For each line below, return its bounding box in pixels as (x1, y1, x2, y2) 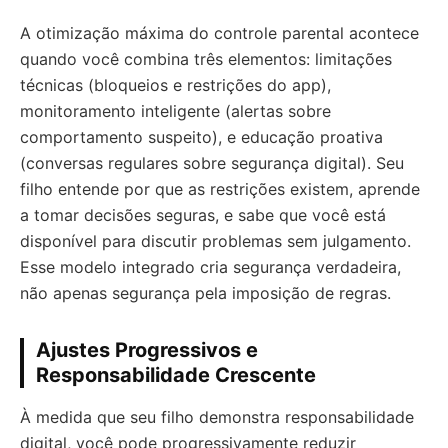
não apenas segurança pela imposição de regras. (20, 282, 391, 303)
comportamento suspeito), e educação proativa (20, 126, 383, 147)
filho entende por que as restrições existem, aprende (20, 178, 420, 199)
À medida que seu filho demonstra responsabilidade (20, 406, 414, 427)
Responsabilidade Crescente (36, 362, 316, 387)
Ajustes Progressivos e (36, 337, 258, 362)
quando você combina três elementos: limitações (20, 48, 392, 69)
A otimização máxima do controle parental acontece (20, 22, 419, 43)
